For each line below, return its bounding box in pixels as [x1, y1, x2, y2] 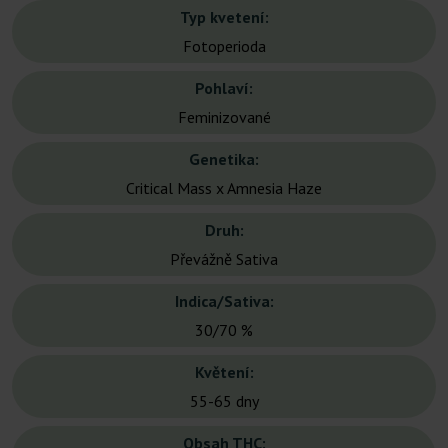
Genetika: [189, 149, 259, 170]
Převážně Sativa [170, 249, 278, 270]
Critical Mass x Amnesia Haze [126, 178, 322, 199]
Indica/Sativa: [174, 291, 274, 312]
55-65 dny [189, 391, 259, 412]
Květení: [194, 362, 254, 383]
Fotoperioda [182, 36, 266, 57]
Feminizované [177, 107, 271, 128]
